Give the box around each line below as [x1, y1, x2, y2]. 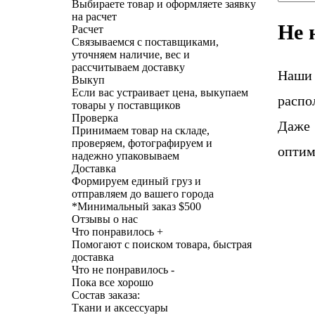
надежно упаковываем [72, 149, 179, 162]
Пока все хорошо [72, 276, 153, 288]
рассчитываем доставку [72, 60, 185, 73]
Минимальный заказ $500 [77, 200, 201, 212]
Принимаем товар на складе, [72, 124, 210, 136]
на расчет [72, 10, 117, 22]
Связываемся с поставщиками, [72, 35, 219, 48]
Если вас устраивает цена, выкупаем [72, 86, 248, 98]
